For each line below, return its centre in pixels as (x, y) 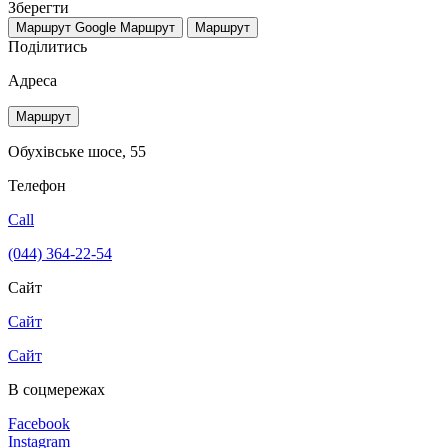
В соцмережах (56, 389)
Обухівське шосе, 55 (77, 151)
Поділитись (47, 46)
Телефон (37, 185)
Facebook (39, 423)
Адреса (32, 80)
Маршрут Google (66, 27)
